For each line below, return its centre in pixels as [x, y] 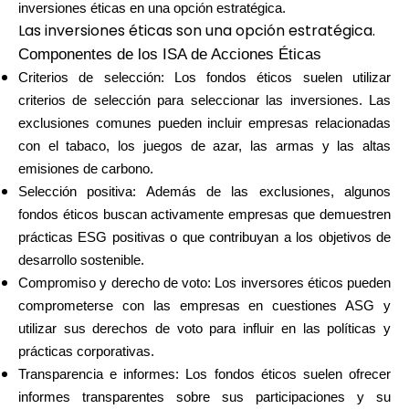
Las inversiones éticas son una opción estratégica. [197, 31]
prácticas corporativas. [86, 351]
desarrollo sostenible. [81, 260]
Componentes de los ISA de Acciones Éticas [170, 54]
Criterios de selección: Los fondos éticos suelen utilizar [204, 78]
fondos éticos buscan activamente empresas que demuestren [204, 215]
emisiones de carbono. [86, 169]
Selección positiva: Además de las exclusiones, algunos [204, 192]
